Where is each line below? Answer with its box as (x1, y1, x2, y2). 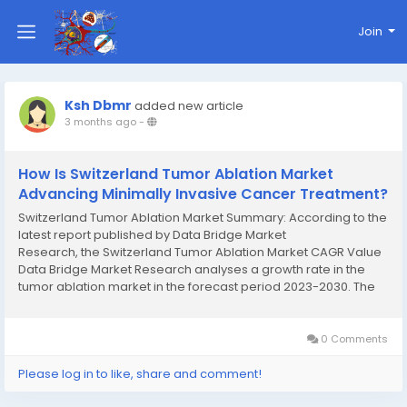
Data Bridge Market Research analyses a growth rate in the (18, 261, 365, 278)
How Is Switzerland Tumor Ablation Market (18, 164, 333, 184)
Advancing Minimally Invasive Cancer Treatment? (18, 184, 388, 204)
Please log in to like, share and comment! (18, 365, 262, 382)
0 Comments (318, 332, 388, 346)
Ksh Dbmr (65, 96, 132, 114)
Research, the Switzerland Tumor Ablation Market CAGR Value (18, 243, 382, 261)
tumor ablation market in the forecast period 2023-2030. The (18, 278, 375, 295)
